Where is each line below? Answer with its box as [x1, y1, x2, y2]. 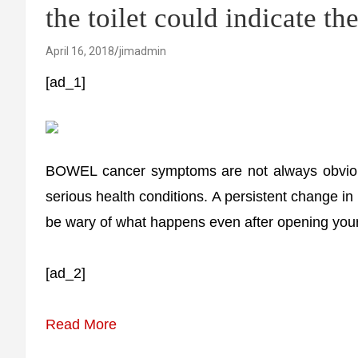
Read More [46, 316, 117, 332]
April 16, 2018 [46, 45, 114, 58]
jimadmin [119, 45, 166, 58]
